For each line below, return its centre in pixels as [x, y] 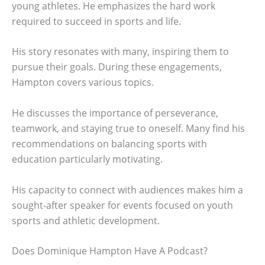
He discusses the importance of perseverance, [115, 113]
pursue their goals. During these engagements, [117, 67]
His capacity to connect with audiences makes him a [127, 190]
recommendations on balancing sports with [109, 143]
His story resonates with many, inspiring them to [120, 52]
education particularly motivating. [87, 159]
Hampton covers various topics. [83, 83]
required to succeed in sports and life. [96, 21]
